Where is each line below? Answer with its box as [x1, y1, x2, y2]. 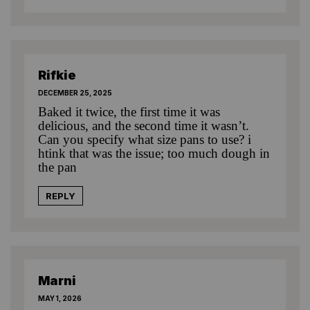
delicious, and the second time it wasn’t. [38, 118, 249, 133]
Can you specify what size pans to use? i [38, 131, 251, 147]
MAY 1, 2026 [38, 293, 82, 302]
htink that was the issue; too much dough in [38, 145, 270, 161]
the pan [38, 159, 77, 174]
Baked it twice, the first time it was [38, 104, 220, 119]
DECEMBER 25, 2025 [38, 88, 112, 97]
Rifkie [38, 67, 76, 82]
